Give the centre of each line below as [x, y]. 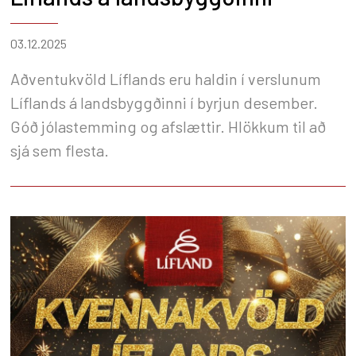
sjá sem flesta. [60, 150]
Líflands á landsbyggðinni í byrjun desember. [164, 102]
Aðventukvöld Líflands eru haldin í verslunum [166, 78]
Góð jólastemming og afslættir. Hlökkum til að [168, 126]
